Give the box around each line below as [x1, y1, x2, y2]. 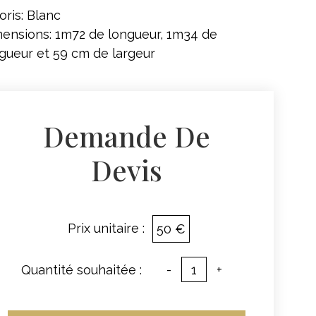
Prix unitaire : [67, 221, 145, 236]
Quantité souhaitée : [21, 262, 142, 277]
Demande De [43, 117, 211, 154]
